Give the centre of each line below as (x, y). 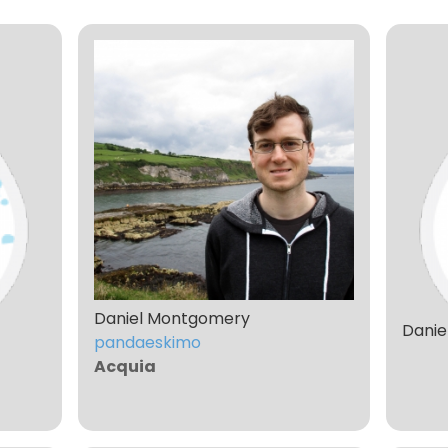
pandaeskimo (147, 343)
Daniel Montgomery (172, 319)
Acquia (125, 367)
